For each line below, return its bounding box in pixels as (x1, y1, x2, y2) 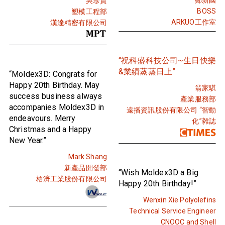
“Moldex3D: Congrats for (9, 69, 97, 79)
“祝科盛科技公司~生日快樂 (119, 55, 216, 65)
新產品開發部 (64, 163, 107, 172)
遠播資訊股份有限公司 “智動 (127, 105, 216, 114)
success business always (9, 91, 102, 101)
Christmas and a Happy (9, 124, 91, 134)
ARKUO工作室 (171, 18, 216, 26)
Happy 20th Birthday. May (9, 80, 100, 90)
